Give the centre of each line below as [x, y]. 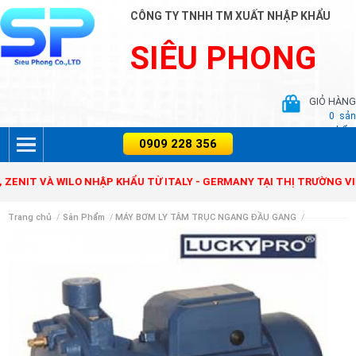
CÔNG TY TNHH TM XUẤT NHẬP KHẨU [231, 16]
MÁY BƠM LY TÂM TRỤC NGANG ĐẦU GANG [206, 217]
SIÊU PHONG [224, 58]
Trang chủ [30, 217]
